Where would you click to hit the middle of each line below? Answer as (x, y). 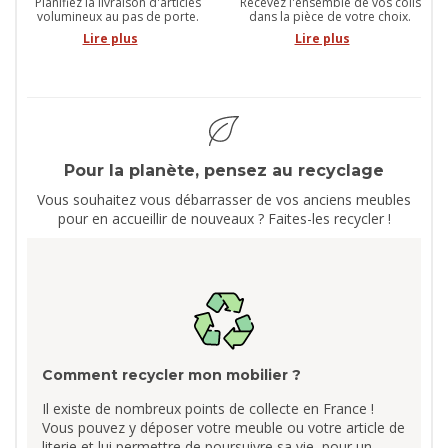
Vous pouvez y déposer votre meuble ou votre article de (223, 427)
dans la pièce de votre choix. (330, 16)
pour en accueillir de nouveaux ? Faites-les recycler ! (224, 218)
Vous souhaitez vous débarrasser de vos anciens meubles (224, 199)
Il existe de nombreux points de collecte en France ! (208, 408)
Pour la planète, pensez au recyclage (224, 170)
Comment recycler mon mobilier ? (171, 374)
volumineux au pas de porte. (118, 16)
